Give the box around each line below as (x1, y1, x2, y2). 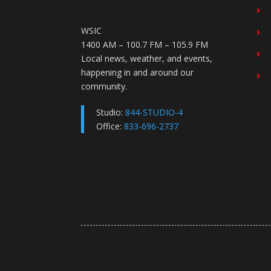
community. (81, 80, 128, 93)
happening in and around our (81, 67, 194, 79)
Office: (96, 120, 125, 132)
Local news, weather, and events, (81, 53, 213, 65)
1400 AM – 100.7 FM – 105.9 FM (81, 39, 209, 51)
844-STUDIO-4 (125, 106, 183, 119)
